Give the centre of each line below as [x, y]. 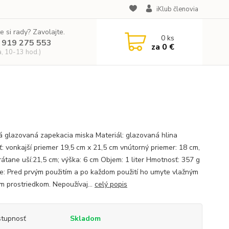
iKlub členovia [177, 9]
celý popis [111, 184]
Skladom [85, 219]
